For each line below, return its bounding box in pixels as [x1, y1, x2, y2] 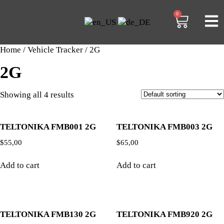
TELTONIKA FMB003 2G [116, 122, 212, 132]
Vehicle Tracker [27, 45, 83, 54]
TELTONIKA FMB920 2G [116, 209, 212, 219]
